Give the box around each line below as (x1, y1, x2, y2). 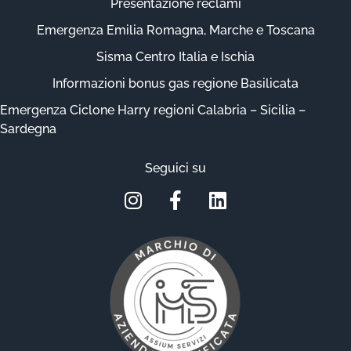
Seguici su (145, 160, 206, 175)
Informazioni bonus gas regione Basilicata (52, 75, 299, 91)
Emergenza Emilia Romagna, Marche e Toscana (36, 22, 315, 38)
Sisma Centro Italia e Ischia (96, 49, 255, 64)
